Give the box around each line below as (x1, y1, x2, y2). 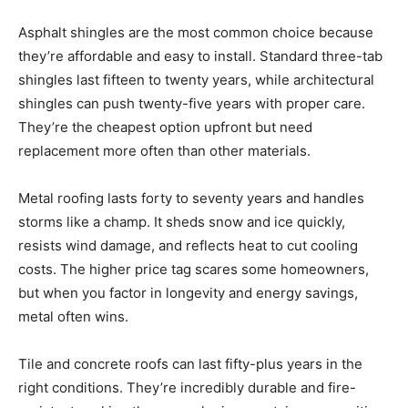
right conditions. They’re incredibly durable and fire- (18, 379, 356, 397)
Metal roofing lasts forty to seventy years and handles (18, 189, 364, 208)
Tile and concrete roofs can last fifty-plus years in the (18, 355, 362, 373)
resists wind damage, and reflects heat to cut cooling (18, 237, 358, 255)
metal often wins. (18, 308, 128, 326)
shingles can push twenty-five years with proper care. (18, 95, 365, 113)
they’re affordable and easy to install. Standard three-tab (18, 47, 382, 66)
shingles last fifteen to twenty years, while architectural (18, 71, 374, 89)
